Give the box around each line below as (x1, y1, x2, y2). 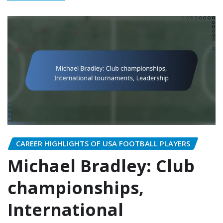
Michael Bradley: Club (7, 154, 195, 178)
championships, (7, 176, 144, 200)
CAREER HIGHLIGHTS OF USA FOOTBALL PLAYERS (16, 138, 190, 149)
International (7, 198, 123, 222)
